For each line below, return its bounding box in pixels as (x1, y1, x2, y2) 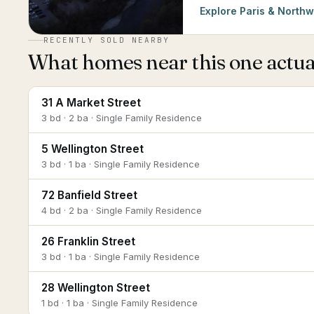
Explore (200, 5, 240, 17)
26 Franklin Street (41, 235, 135, 248)
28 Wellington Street (41, 281, 150, 294)
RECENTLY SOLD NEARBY (43, 35, 170, 45)
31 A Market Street (41, 96, 141, 109)
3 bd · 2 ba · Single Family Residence (41, 112, 202, 123)
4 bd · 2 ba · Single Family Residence (41, 205, 202, 216)
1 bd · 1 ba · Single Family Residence (41, 297, 198, 308)
